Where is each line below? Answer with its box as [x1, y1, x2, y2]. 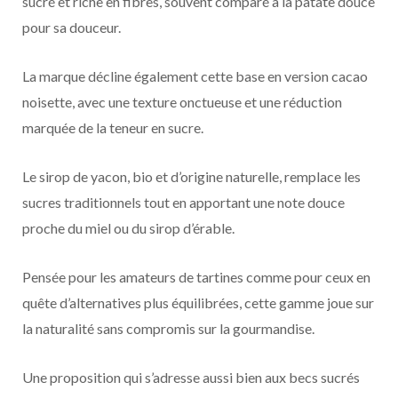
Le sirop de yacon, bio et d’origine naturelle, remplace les [22, 168, 361, 186]
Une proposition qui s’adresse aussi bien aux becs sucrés [22, 369, 360, 386]
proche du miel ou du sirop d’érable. [22, 219, 235, 237]
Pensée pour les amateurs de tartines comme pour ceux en [22, 268, 370, 286]
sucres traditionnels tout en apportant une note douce [22, 194, 345, 211]
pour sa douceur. [22, 19, 121, 36]
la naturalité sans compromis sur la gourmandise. [22, 320, 314, 338]
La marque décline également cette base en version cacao [22, 68, 368, 85]
